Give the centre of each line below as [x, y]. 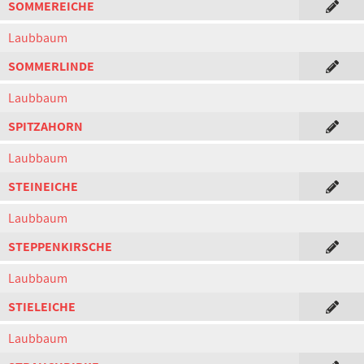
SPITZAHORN [45, 126]
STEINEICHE [43, 186]
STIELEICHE [42, 307]
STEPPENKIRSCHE [60, 247]
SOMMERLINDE [51, 66]
